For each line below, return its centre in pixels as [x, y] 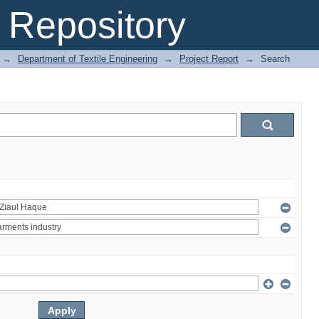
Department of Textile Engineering [88, 59]
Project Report [209, 59]
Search [275, 59]
